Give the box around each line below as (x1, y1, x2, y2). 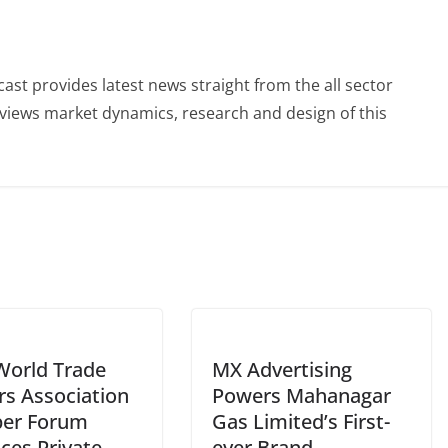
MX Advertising (212, 356, 352, 384)
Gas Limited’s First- (212, 408, 390, 436)
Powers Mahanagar (212, 382, 391, 410)
